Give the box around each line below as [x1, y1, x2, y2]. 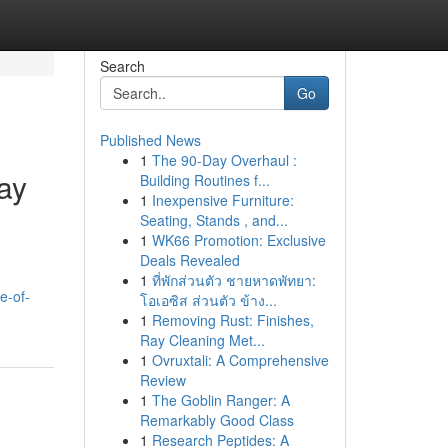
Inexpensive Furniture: [151, 190, 294, 210]
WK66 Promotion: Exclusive [151, 230, 326, 250]
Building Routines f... [139, 170, 270, 190]
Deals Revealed [139, 250, 240, 270]
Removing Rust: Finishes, [151, 310, 314, 330]
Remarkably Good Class [139, 410, 294, 430]
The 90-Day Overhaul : [151, 150, 297, 170]
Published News [99, 130, 201, 150]
